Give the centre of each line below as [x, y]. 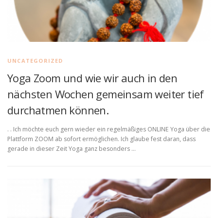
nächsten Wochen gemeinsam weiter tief [106, 94]
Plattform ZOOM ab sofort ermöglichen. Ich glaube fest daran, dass [101, 139]
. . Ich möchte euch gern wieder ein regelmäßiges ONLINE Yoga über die [109, 129]
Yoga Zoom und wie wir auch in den [92, 78]
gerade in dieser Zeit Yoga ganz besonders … [72, 149]
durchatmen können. [58, 110]
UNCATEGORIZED [35, 61]
